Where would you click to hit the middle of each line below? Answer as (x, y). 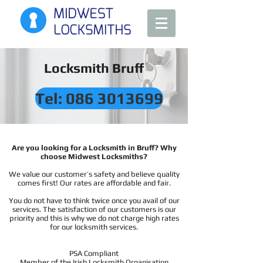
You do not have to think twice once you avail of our (94, 200)
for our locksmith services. (94, 227)
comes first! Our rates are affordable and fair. (94, 183)
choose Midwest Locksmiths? (94, 156)
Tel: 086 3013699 (99, 98)
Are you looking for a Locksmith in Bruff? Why (94, 148)
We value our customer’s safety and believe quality (94, 174)
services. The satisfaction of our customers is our (94, 209)
